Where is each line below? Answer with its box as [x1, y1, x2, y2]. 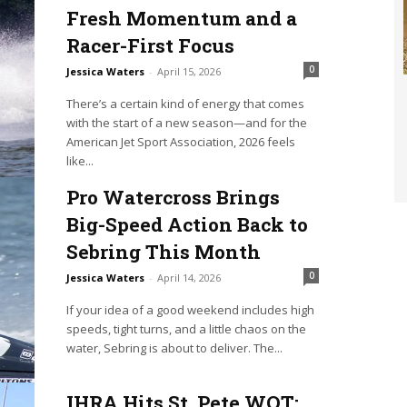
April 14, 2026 [156, 271, 221, 285]
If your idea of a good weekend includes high [65, 302, 314, 319]
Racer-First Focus [65, 33, 234, 59]
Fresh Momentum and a [65, 5, 297, 32]
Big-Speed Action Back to [65, 212, 308, 238]
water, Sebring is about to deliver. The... [65, 340, 283, 357]
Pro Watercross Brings [65, 184, 280, 211]
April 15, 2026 [156, 65, 221, 79]
